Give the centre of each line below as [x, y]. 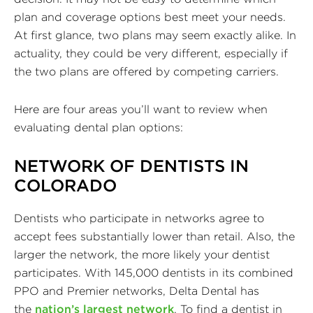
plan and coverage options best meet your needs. [150, 16]
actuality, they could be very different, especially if [151, 53]
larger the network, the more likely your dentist [142, 254]
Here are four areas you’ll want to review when [141, 109]
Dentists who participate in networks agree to [139, 218]
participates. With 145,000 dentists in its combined [154, 272]
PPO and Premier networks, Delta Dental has [137, 290]
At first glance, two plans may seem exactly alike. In [155, 35]
